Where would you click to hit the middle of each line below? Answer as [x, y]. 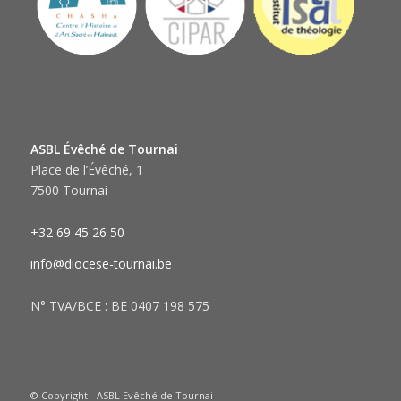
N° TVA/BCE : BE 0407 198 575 [119, 305]
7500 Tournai [68, 191]
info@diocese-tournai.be [101, 263]
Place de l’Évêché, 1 [86, 170]
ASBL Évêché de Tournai [104, 149]
